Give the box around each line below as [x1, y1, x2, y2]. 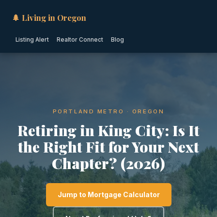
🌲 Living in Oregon [12, 12, 86, 23]
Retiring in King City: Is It [17, 120, 200, 140]
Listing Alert [15, 36, 49, 43]
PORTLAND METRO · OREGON [52, 108, 165, 115]
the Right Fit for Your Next [18, 137, 199, 156]
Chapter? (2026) [52, 153, 165, 173]
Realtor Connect [57, 36, 103, 43]
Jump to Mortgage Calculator [57, 190, 160, 199]
